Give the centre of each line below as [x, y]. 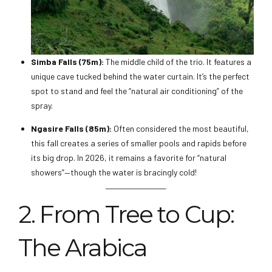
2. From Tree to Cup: [126, 215]
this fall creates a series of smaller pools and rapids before [139, 143]
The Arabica [83, 248]
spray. [42, 106]
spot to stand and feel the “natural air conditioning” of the [137, 91]
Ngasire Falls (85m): [71, 129]
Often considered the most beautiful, [180, 129]
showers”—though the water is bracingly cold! [114, 172]
